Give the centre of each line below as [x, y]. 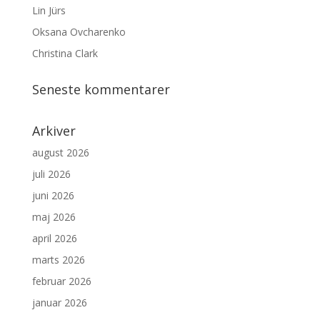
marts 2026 [58, 260]
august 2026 [60, 152]
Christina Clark [65, 53]
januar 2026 [59, 302]
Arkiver [54, 131]
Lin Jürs [49, 10]
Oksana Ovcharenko [79, 32]
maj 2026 [54, 217]
